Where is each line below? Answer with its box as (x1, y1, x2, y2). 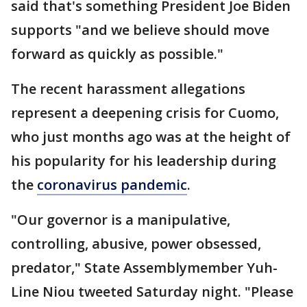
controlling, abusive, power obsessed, (11, 234, 261, 253)
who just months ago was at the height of (11, 127, 291, 146)
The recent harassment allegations (11, 79, 245, 98)
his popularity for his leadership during (11, 151, 276, 170)
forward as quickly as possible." (11, 45, 223, 63)
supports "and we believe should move (11, 21, 269, 39)
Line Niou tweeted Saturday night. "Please (11, 282, 293, 301)
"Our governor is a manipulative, (11, 210, 230, 229)
